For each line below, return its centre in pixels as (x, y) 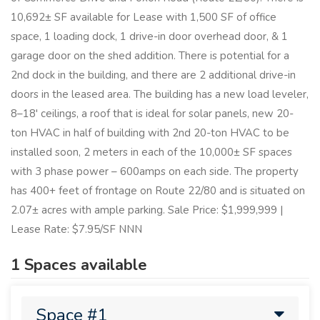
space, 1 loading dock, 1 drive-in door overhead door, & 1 (149, 37)
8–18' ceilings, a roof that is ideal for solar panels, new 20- (152, 114)
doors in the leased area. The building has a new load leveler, (160, 95)
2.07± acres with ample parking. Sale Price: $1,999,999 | (147, 210)
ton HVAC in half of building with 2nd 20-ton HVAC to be (150, 133)
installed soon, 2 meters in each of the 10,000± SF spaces (151, 152)
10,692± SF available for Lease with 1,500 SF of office (144, 17)
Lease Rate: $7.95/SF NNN (76, 230)
